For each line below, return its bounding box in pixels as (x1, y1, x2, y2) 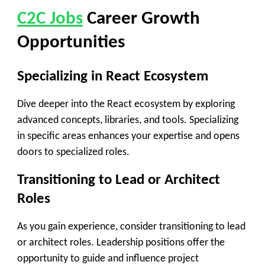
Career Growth (87, 10, 200, 29)
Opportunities (17, 34, 125, 53)
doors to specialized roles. (17, 147, 130, 159)
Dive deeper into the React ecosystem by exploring (17, 99, 235, 111)
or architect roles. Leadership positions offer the (17, 237, 225, 248)
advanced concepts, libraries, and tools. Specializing (17, 115, 238, 127)
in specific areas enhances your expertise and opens (17, 131, 240, 143)
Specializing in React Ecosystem (17, 69, 208, 84)
